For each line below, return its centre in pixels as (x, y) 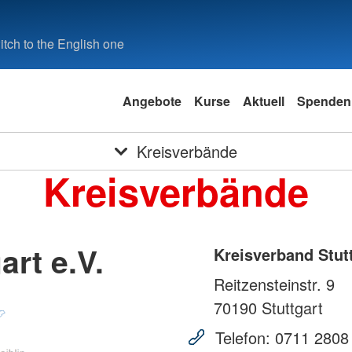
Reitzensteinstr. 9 (274, 284)
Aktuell (264, 101)
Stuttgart (290, 308)
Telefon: (243, 338)
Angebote (152, 101)
